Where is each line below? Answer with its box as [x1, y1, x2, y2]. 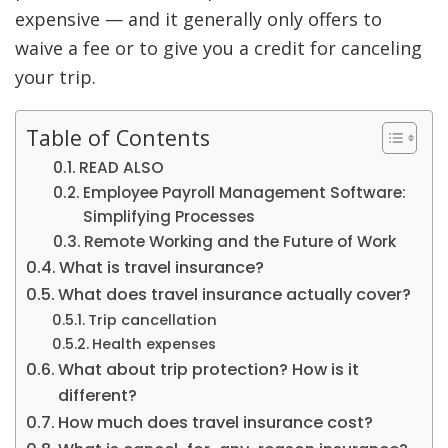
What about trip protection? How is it [58, 358, 360, 382]
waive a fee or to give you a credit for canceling [15, 36, 422, 61]
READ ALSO [79, 157, 165, 179]
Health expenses [91, 334, 216, 355]
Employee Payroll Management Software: [83, 182, 407, 204]
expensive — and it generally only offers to [15, 7, 382, 32]
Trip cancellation [87, 310, 217, 331]
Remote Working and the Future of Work [84, 231, 397, 253]
